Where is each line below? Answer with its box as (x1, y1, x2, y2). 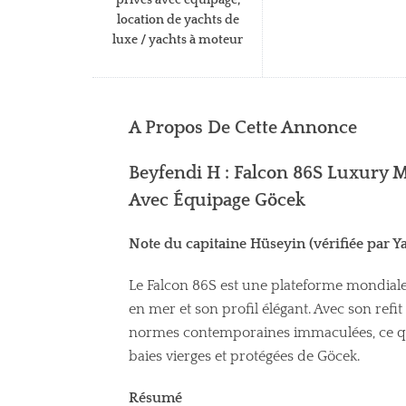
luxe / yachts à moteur (112, 32, 243, 47)
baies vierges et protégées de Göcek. (129, 347, 360, 364)
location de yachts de (116, 12, 239, 27)
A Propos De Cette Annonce (129, 117, 357, 138)
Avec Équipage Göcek (129, 189, 305, 210)
